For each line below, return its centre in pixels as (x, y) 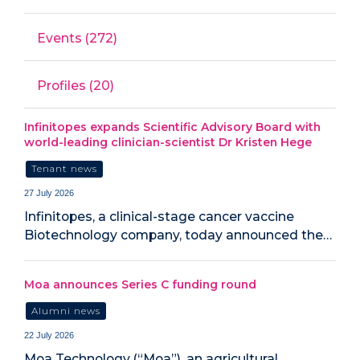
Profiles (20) (76, 85)
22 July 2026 (49, 335)
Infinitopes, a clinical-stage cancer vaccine (159, 217)
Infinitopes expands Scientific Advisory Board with (172, 127)
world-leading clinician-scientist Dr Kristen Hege (168, 142)
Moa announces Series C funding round (140, 284)
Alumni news (66, 311)
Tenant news (65, 168)
